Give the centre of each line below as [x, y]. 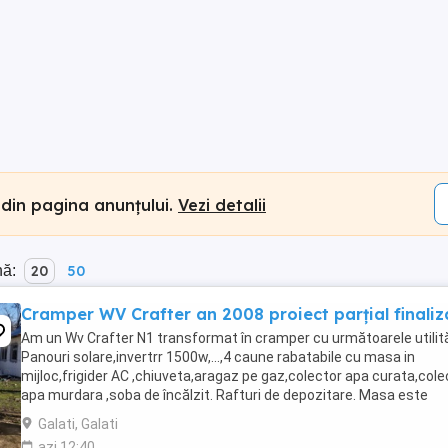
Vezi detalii [222, 204]
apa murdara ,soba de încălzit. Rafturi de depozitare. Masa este [224, 395]
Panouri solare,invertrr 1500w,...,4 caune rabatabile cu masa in [218, 357]
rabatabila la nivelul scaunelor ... [121, 414]
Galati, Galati [78, 424]
